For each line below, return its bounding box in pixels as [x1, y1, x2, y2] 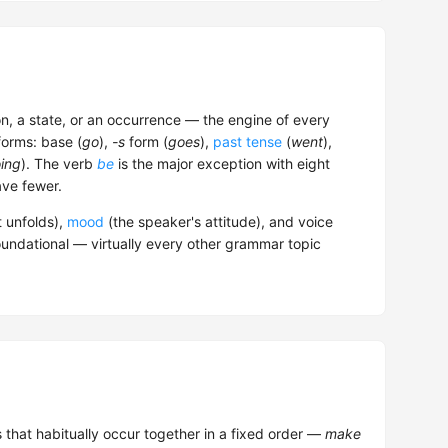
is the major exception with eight [114, 155, 330, 173]
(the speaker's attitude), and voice [104, 213, 333, 231]
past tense [213, 133, 282, 151]
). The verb [21, 155, 97, 173]
